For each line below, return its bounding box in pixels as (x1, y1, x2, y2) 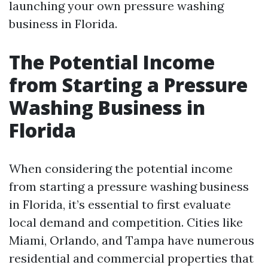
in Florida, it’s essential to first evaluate (9, 197, 231, 212)
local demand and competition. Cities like (9, 215, 243, 230)
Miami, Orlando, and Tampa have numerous (9, 233, 254, 248)
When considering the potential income (9, 161, 233, 176)
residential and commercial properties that (9, 251, 254, 266)
